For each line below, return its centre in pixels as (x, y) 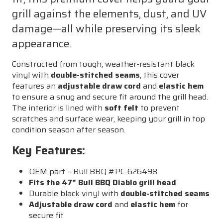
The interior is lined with (58, 108)
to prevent (159, 108)
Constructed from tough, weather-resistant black (103, 64)
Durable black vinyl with (75, 193)
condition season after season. (69, 129)
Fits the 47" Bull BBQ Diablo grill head (103, 182)
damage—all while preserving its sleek (106, 28)
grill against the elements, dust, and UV (109, 13)
